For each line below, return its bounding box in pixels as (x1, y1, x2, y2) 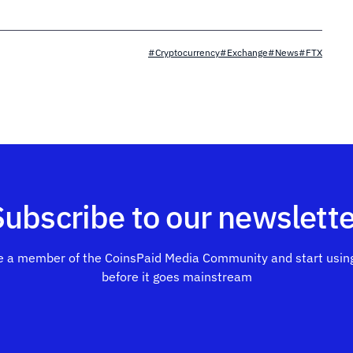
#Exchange (220, 46, 268, 58)
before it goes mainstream (101, 269, 252, 284)
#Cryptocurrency (148, 46, 220, 58)
